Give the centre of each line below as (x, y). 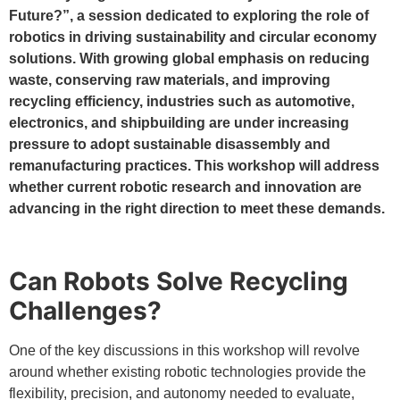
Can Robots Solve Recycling (179, 282)
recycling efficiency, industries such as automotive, (182, 102)
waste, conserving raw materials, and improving (170, 80)
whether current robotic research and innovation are (185, 187)
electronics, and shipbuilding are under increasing (179, 123)
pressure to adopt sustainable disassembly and (170, 145)
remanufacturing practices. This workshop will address (194, 166)
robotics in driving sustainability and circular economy (193, 37)
